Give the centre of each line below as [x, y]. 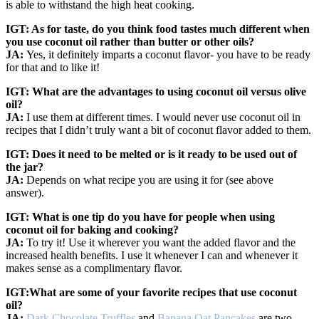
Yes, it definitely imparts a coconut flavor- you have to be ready [168, 54]
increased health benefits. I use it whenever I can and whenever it [152, 255]
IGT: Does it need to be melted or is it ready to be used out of [151, 154]
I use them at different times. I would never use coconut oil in [163, 117]
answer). [25, 192]
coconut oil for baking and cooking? [92, 229]
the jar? [25, 167]
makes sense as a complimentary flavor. [94, 268]
